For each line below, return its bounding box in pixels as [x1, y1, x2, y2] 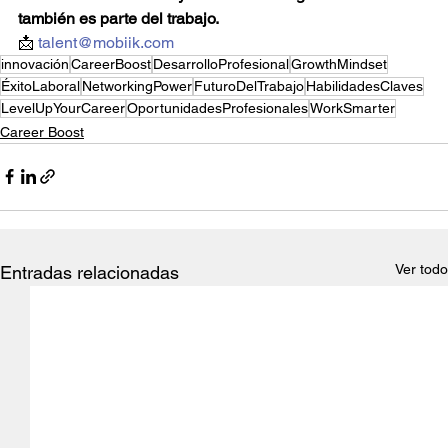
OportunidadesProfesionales [127, 99, 308, 116]
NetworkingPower [82, 77, 192, 94]
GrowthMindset [291, 55, 387, 72]
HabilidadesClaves [306, 77, 423, 94]
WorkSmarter [310, 99, 395, 116]
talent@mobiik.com [38, 32, 174, 52]
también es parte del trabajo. [18, 8, 219, 28]
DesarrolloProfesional [153, 55, 289, 72]
